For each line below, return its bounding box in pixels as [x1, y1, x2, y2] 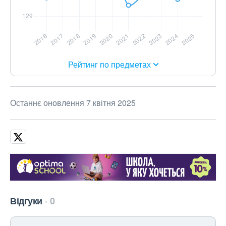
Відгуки [10, 194, 42, 208]
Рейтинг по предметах [68, 59, 151, 71]
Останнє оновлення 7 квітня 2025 [10, 97, 136, 109]
